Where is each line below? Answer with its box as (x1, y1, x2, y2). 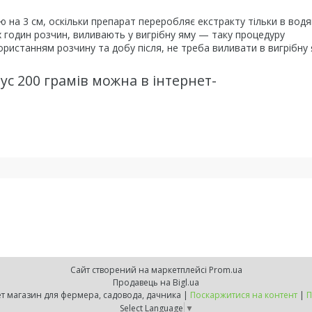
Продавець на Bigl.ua (113, 276, 199, 288)
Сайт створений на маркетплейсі (70, 264, 209, 276)
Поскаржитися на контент (190, 289, 297, 301)
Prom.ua (208, 264, 242, 276)
